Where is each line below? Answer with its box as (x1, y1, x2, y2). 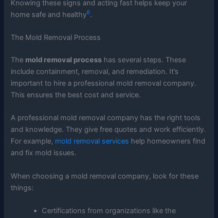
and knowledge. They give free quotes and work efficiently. (11, 125, 206, 134)
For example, (11, 137, 55, 146)
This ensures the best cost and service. (11, 90, 141, 99)
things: (11, 183, 34, 192)
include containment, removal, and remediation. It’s (11, 67, 179, 76)
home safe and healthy (11, 10, 87, 19)
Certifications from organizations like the (42, 206, 176, 215)
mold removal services (55, 137, 129, 146)
